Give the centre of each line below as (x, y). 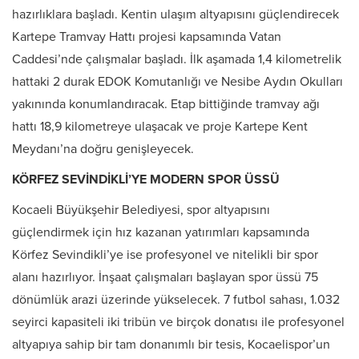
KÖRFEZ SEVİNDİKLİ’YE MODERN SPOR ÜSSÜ (146, 180)
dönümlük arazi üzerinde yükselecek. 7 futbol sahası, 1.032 (176, 300)
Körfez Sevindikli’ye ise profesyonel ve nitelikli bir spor (165, 255)
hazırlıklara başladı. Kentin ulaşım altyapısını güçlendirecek (175, 15)
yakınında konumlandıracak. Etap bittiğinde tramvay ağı (166, 105)
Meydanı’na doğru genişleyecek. (103, 149)
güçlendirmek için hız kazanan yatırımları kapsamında (161, 233)
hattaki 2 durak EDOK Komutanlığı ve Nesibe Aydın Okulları (177, 82)
